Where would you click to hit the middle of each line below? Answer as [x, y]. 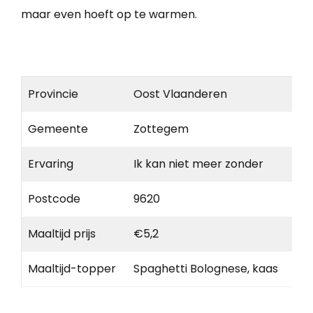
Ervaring [51, 163]
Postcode [54, 198]
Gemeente [58, 129]
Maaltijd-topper [72, 268]
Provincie [53, 94]
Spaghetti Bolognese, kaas [206, 268]
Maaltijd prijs [62, 233]
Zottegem [161, 129]
